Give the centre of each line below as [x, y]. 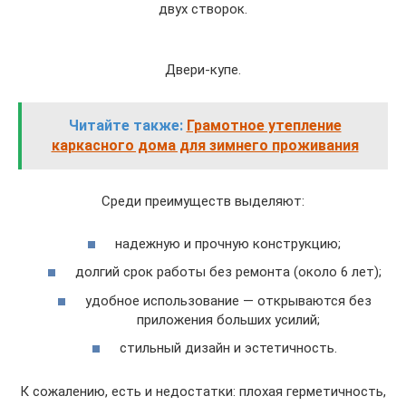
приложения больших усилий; [228, 319]
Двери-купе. [203, 70]
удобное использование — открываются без [228, 300]
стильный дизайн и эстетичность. [228, 348]
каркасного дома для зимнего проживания [205, 145]
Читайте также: [126, 126]
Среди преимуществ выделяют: [203, 201]
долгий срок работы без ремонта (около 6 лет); [228, 272]
